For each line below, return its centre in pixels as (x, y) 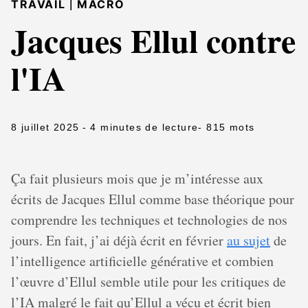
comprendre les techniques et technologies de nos (149, 220)
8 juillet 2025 (45, 128)
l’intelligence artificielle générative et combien (142, 261)
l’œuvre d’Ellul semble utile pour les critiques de (148, 282)
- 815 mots (227, 128)
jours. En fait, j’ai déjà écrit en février (119, 241)
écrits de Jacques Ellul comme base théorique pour (153, 199)
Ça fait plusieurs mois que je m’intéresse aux (137, 179)
